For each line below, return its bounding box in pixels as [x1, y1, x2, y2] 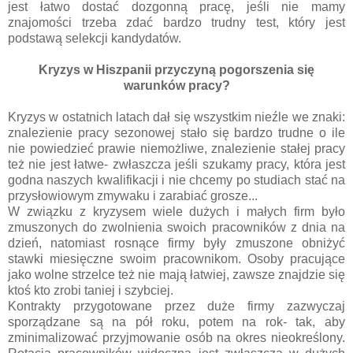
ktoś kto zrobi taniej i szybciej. [8, 284, 173, 298]
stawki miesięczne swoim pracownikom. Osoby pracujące [8, 252, 345, 266]
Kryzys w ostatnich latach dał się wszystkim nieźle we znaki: [8, 110, 345, 124]
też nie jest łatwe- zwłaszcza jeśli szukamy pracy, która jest [8, 158, 345, 172]
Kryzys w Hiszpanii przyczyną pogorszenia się [39, 63, 314, 77]
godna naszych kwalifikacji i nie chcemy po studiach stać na [8, 173, 345, 188]
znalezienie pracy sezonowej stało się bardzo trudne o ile [8, 126, 345, 140]
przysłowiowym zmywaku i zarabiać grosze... [8, 189, 258, 203]
